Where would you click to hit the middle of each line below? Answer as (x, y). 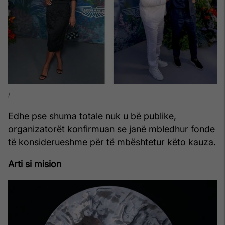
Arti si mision (35, 164)
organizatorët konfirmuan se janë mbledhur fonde (111, 129)
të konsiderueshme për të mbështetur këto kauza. (112, 142)
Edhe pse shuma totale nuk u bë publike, (92, 116)
